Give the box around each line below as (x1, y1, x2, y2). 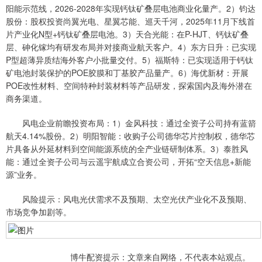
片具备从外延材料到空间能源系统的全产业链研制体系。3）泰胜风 (6, 143, 248, 155)
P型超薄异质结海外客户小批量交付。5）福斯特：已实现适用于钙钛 (6, 54, 253, 66)
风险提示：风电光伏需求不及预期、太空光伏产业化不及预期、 (6, 193, 251, 205)
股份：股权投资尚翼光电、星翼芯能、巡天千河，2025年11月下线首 (6, 15, 255, 27)
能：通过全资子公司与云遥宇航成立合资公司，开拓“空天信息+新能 (6, 156, 251, 168)
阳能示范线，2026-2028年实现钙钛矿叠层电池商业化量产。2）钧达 (6, 2, 256, 15)
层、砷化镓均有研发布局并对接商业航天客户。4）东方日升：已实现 (6, 41, 256, 53)
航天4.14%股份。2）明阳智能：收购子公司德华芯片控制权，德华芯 (6, 130, 255, 142)
